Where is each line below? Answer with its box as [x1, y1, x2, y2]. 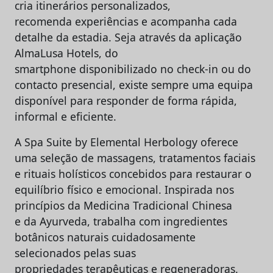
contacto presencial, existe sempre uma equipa [15, 77, 253, 92]
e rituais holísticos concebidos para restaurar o [15, 166, 252, 181]
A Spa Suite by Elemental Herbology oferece [15, 134, 238, 149]
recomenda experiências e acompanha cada [15, 13, 237, 29]
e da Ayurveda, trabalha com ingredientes [15, 213, 227, 229]
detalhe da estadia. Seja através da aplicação [15, 29, 242, 44]
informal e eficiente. [15, 108, 116, 124]
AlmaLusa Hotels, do [15, 45, 118, 60]
